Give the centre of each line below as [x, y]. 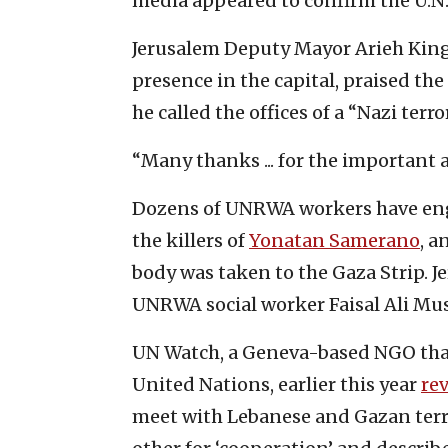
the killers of [190, 240]
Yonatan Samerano [334, 240]
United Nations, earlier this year [276, 384]
